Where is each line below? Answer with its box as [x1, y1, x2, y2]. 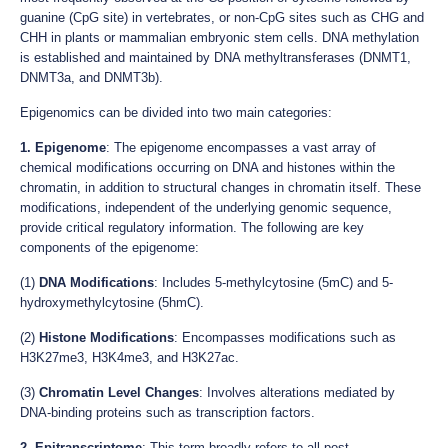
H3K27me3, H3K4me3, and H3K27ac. [20, 349, 239, 365]
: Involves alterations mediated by [199, 384, 395, 400]
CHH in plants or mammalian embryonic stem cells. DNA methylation [20, 29, 419, 45]
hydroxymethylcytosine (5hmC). [20, 294, 204, 310]
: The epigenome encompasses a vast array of [106, 139, 376, 155]
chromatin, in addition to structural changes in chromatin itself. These [20, 179, 421, 195]
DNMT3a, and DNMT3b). [20, 69, 163, 85]
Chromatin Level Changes [39, 384, 199, 400]
